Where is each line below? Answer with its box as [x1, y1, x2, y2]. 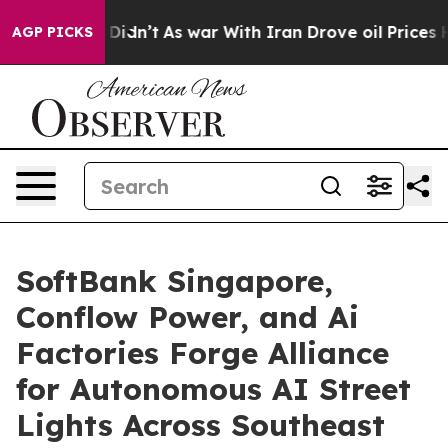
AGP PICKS [12, 23, 93, 41]
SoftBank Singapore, [16, 262, 333, 300]
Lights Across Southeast [16, 406, 385, 444]
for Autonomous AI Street [16, 370, 411, 408]
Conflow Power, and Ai [16, 298, 359, 336]
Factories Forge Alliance [16, 334, 389, 372]
